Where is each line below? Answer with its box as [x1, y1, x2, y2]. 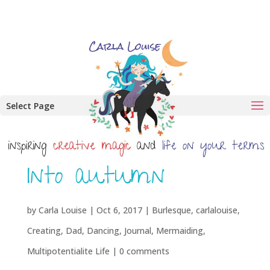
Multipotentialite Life [27, 245, 110, 257]
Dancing [86, 225, 119, 236]
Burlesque [151, 204, 191, 216]
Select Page [6, 100, 54, 111]
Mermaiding [155, 225, 203, 236]
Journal [124, 225, 151, 236]
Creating [27, 225, 61, 236]
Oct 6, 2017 [96, 204, 142, 216]
